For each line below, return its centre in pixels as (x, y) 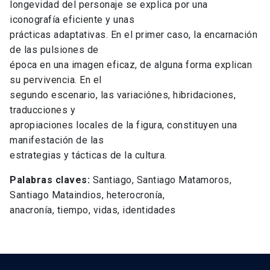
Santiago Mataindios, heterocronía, (87, 195)
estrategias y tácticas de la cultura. (88, 155)
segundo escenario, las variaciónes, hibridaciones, (123, 95)
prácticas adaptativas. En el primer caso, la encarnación (133, 35)
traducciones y (42, 110)
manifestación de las (57, 140)
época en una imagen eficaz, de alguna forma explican (131, 65)
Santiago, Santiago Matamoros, (162, 180)
